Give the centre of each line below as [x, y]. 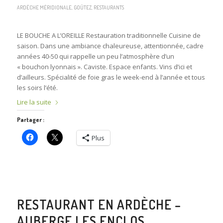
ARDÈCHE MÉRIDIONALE [44, 7]
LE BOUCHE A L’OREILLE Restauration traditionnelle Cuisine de [109, 36]
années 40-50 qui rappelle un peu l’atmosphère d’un [95, 56]
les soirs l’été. [37, 88]
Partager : [30, 119]
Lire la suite [34, 102]
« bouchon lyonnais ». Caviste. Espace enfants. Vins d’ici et [104, 67]
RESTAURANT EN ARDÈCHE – [99, 204]
